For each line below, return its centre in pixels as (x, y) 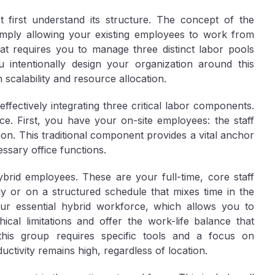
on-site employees (165, 120)
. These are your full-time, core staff (165, 177)
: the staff (231, 120)
